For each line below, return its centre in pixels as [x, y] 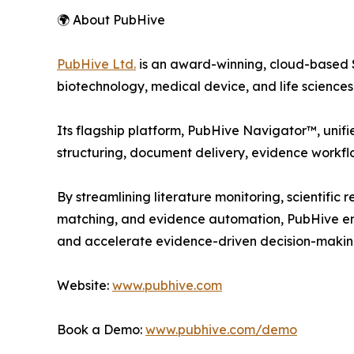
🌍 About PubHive [111, 19]
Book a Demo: [101, 329]
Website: [85, 285]
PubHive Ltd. [96, 64]
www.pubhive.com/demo [221, 329]
